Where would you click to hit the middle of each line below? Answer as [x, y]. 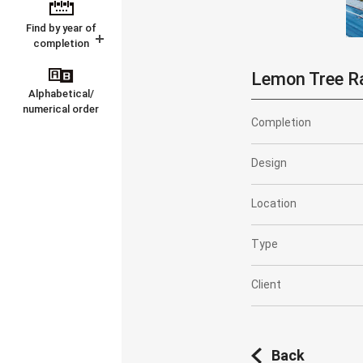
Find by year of [61, 28]
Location [274, 204]
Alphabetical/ [61, 94]
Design [269, 163]
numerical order [61, 109]
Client [267, 285]
